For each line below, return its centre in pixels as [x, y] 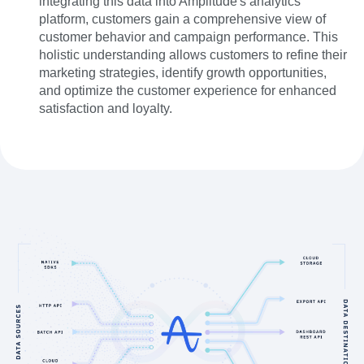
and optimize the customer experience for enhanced [188, 91]
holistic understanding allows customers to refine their [193, 55]
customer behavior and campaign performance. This [188, 37]
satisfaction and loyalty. [106, 108]
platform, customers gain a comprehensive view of [182, 19]
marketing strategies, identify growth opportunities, [183, 73]
